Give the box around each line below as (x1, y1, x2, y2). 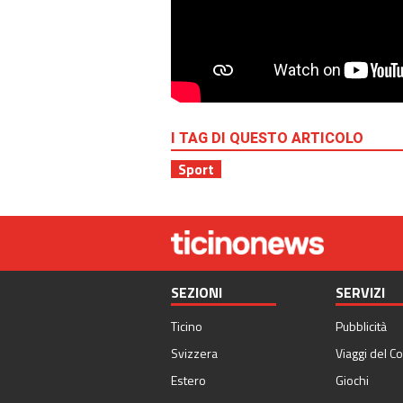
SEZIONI (171, 282, 222, 304)
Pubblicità (335, 317, 387, 336)
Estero (171, 371, 206, 390)
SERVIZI (335, 282, 385, 304)
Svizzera (171, 344, 218, 363)
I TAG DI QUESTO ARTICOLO (171, 128, 363, 150)
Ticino (171, 317, 202, 336)
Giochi (335, 371, 369, 390)
